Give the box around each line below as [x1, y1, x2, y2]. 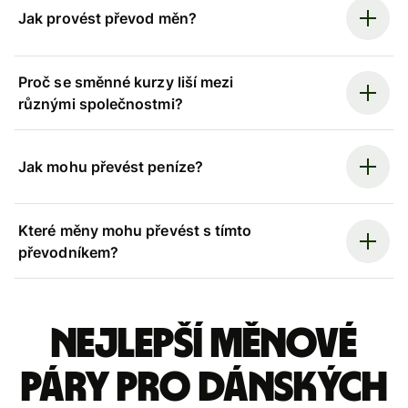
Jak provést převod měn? [18, 9, 197, 28]
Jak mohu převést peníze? [18, 158, 203, 177]
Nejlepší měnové [51, 322, 357, 365]
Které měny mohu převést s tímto [18, 220, 252, 240]
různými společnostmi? [18, 94, 183, 113]
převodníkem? [18, 242, 118, 261]
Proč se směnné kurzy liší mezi [18, 72, 234, 91]
